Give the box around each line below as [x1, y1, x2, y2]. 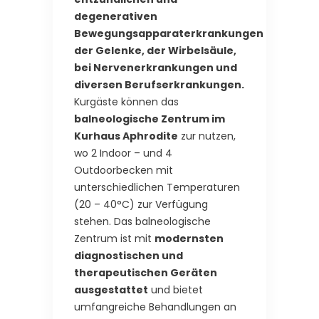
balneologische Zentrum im [74, 112, 225, 127]
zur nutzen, [178, 129, 236, 144]
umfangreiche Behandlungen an [74, 300, 236, 315]
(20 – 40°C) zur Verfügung [74, 197, 208, 212]
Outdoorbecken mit [74, 163, 173, 178]
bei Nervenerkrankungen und [74, 61, 237, 75]
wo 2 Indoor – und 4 [74, 146, 172, 161]
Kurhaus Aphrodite [74, 129, 178, 144]
